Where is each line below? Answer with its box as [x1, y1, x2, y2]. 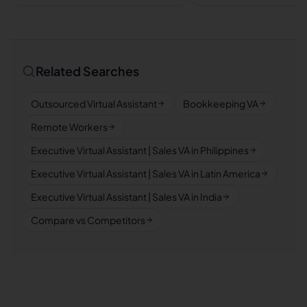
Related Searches [36, 63, 139, 79]
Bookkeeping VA [183, 97, 258, 110]
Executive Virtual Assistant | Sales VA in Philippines [31, 144, 249, 156]
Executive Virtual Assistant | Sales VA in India [31, 191, 222, 203]
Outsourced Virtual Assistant [31, 97, 157, 110]
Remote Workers [31, 121, 108, 133]
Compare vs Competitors [31, 214, 145, 226]
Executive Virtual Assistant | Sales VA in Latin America [31, 167, 260, 180]
